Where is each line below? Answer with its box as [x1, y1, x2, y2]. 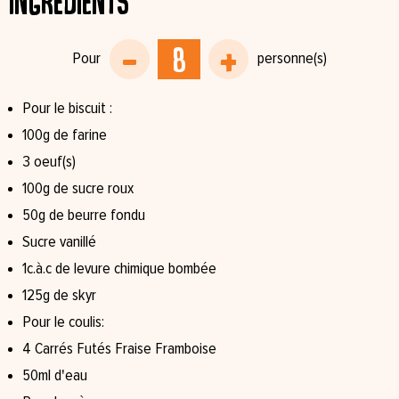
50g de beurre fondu [22, 208, 145, 224]
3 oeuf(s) [22, 154, 76, 170]
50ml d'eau [22, 368, 87, 384]
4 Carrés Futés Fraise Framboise [22, 341, 216, 357]
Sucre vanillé [22, 234, 96, 250]
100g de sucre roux [22, 181, 134, 197]
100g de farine [22, 127, 107, 143]
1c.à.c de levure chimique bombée [22, 261, 216, 277]
